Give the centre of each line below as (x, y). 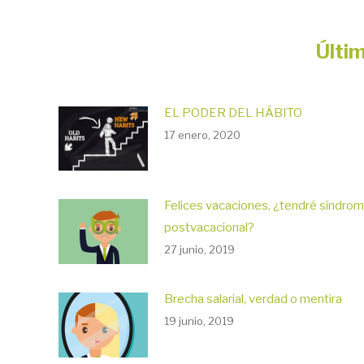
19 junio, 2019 (199, 321)
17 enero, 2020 (202, 134)
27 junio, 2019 (199, 250)
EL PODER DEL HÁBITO (233, 113)
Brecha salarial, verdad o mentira (253, 299)
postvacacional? (209, 228)
